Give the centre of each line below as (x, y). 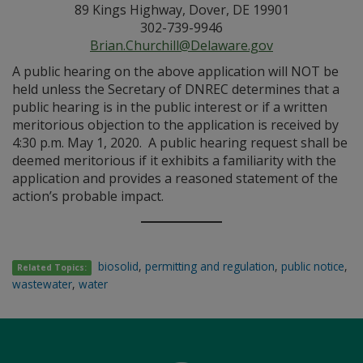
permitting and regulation (210, 266)
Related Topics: (52, 267)
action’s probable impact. (88, 196)
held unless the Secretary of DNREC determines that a (176, 89)
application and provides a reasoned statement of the (175, 178)
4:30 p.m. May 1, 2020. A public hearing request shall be (180, 143)
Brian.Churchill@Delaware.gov (181, 45)
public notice (313, 266)
